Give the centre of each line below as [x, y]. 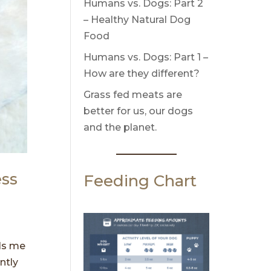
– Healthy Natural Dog [137, 20]
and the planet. [120, 127]
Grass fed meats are [133, 95]
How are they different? [142, 73]
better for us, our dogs [139, 111]
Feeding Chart [140, 181]
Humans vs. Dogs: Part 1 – [146, 57]
